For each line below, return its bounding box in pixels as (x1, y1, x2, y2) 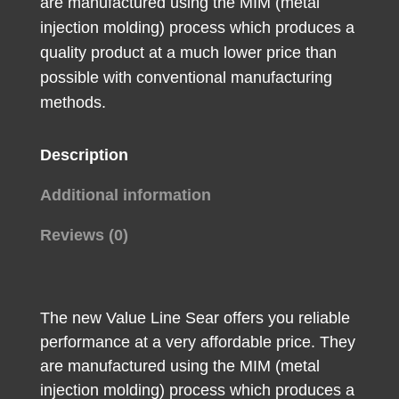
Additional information (39, 185, 211, 204)
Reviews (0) (39, 225, 128, 244)
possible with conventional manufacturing (39, 68, 332, 86)
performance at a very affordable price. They (39, 332, 355, 351)
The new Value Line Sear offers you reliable (39, 308, 350, 327)
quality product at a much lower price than (39, 43, 337, 61)
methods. (39, 93, 106, 111)
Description (39, 145, 128, 164)
